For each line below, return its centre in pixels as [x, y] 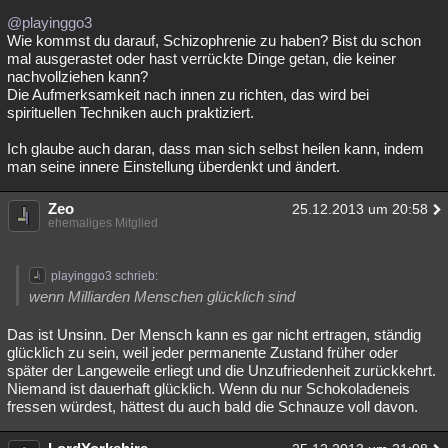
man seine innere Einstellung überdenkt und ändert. [173, 166]
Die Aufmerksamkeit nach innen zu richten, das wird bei [188, 94]
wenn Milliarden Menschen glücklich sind [162, 296]
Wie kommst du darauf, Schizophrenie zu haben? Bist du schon [214, 40]
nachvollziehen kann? [77, 76]
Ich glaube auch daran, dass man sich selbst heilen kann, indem [215, 148]
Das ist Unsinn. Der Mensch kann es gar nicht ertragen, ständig [214, 334]
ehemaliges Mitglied [103, 223]
